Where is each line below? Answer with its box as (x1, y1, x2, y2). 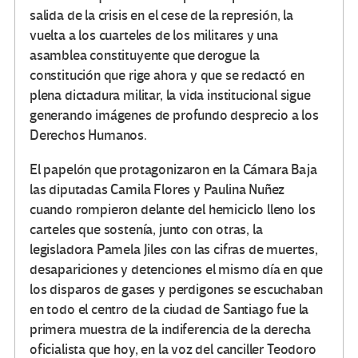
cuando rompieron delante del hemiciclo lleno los (30, 201, 316, 219)
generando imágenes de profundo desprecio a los (30, 107, 319, 125)
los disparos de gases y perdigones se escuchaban (30, 281, 323, 299)
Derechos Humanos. (30, 127, 147, 145)
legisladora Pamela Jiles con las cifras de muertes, (30, 241, 318, 259)
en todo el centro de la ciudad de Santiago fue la (30, 301, 309, 319)
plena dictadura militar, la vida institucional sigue (30, 87, 311, 105)
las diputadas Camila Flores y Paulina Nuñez (30, 181, 285, 199)
